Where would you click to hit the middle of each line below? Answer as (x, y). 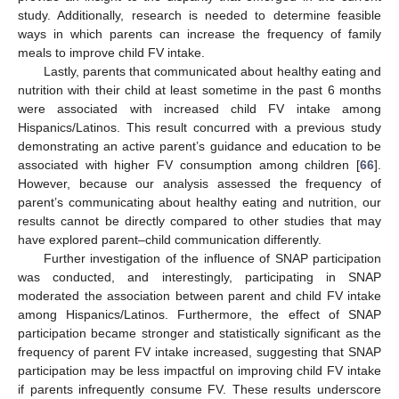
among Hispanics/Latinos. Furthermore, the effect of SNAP (199, 314)
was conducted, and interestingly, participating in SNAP (199, 277)
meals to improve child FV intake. (111, 52)
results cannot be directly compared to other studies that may (199, 220)
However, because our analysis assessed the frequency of (199, 183)
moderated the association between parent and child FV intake (199, 295)
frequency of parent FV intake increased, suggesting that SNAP (199, 351)
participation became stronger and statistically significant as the (199, 333)
